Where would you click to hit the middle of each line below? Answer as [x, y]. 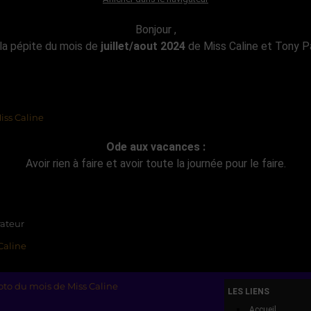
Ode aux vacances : [155, 147]
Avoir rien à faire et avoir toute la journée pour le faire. [155, 164]
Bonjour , [155, 30]
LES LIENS [248, 292]
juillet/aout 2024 [143, 47]
